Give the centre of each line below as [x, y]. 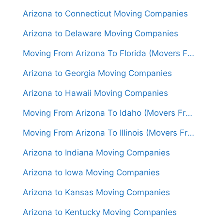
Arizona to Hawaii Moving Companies [95, 93]
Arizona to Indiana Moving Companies [96, 153]
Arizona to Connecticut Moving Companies [105, 14]
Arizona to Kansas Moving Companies [96, 193]
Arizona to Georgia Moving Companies [97, 73]
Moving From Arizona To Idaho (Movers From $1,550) [189, 113]
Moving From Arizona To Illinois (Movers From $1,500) [191, 133]
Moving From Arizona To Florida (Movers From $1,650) [191, 54]
